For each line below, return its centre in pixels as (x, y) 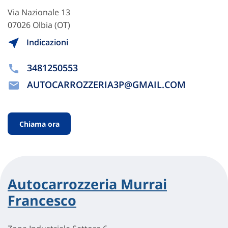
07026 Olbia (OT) (39, 25)
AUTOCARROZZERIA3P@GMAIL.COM (106, 85)
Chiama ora (39, 124)
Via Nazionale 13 (39, 12)
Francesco (42, 200)
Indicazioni (46, 42)
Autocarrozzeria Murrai (87, 184)
